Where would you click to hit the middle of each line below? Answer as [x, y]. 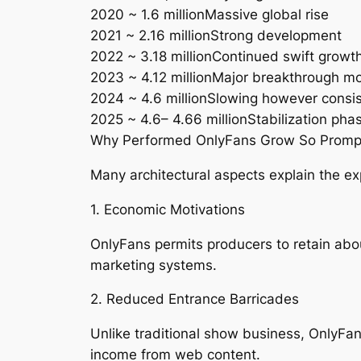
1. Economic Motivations [168, 209]
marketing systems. [154, 265]
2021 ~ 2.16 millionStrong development [216, 36]
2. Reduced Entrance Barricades [195, 299]
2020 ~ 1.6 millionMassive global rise [210, 15]
